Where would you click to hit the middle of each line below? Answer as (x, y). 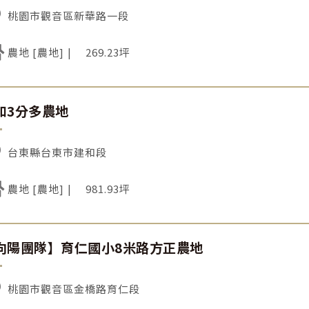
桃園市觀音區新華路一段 (69, 15)
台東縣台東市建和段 (58, 152)
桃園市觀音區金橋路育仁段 (74, 288)
